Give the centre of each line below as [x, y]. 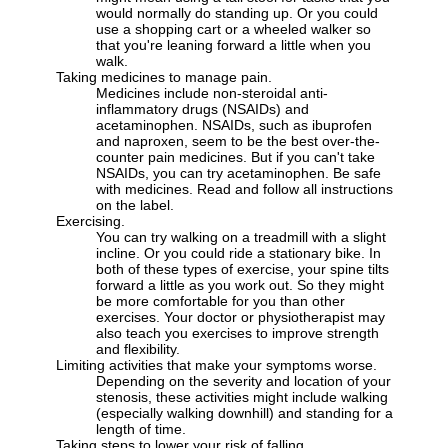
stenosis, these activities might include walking [242, 397]
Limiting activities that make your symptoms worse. [216, 365]
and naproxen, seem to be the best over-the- [238, 141]
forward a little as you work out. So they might [240, 285]
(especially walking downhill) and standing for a [244, 413]
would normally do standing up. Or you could [237, 13]
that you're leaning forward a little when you [233, 45]
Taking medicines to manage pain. [164, 77]
